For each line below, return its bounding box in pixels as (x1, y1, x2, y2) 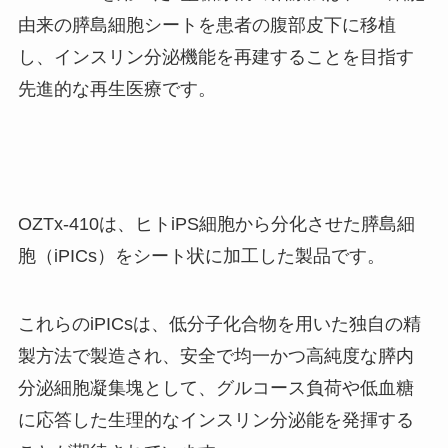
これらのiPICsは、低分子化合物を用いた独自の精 (17, 314, 421, 335)
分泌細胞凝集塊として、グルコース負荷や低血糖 (17, 378, 414, 399)
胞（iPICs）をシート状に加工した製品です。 (17, 246, 385, 267)
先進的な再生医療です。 (17, 78, 216, 99)
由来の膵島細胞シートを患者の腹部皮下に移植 (17, 14, 396, 35)
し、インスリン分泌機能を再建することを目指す (17, 46, 414, 67)
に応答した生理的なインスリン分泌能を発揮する (17, 410, 414, 431)
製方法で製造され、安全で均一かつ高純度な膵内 (17, 346, 414, 367)
